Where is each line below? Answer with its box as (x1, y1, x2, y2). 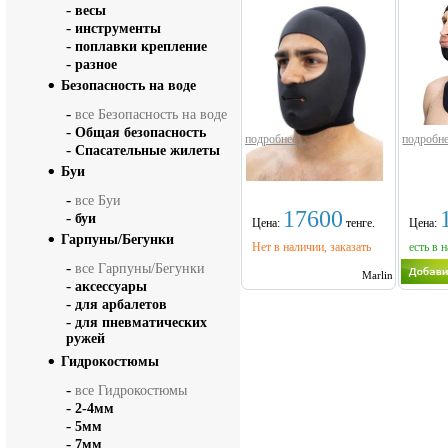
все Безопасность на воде (75, 107, 227, 122)
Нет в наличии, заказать (252, 240, 371, 254)
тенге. (343, 216, 375, 230)
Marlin (362, 269, 394, 281)
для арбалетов (75, 297, 167, 312)
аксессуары (75, 279, 147, 294)
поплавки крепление (75, 39, 207, 54)
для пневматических (75, 315, 207, 330)
